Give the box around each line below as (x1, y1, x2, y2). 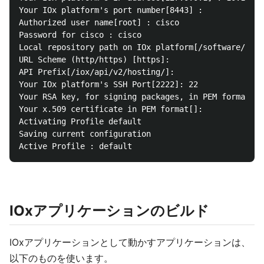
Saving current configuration (19, 129, 151, 138)
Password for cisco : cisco (19, 30, 141, 39)
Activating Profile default (19, 117, 141, 126)
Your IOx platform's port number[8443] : (19, 5, 203, 15)
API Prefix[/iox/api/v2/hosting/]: (19, 67, 174, 77)
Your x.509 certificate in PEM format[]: (19, 104, 203, 114)
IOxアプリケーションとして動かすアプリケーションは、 (9, 236, 250, 248)
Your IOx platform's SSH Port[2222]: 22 (19, 80, 198, 89)
